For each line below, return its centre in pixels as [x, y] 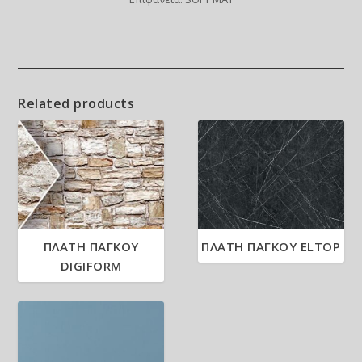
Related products [76, 103]
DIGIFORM [91, 265]
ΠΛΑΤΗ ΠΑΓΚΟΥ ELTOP [271, 246]
